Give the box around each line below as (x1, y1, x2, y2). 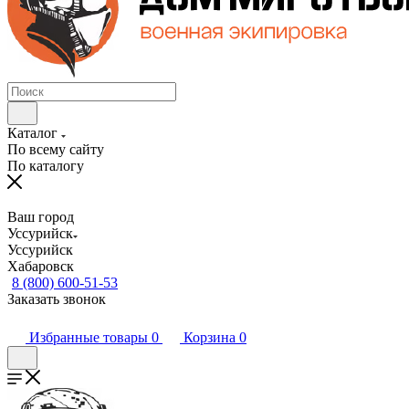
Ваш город (7, 209, 74, 225)
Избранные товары (29, 330, 148, 345)
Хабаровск (7, 258, 74, 274)
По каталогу (7, 158, 84, 173)
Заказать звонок (7, 291, 106, 307)
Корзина (184, 330, 236, 345)
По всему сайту (7, 142, 104, 157)
